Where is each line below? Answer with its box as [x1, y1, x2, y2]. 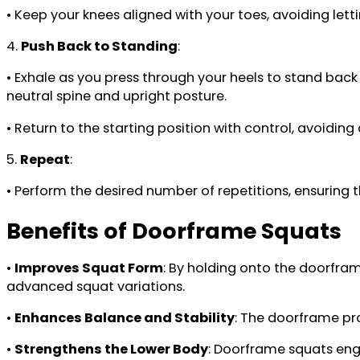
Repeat [20, 149, 70, 169]
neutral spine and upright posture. [6, 87, 227, 106]
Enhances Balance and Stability [14, 309, 235, 328]
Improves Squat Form [14, 258, 163, 277]
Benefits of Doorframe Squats [6, 215, 342, 246]
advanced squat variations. [6, 276, 185, 296]
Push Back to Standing [21, 37, 178, 56]
